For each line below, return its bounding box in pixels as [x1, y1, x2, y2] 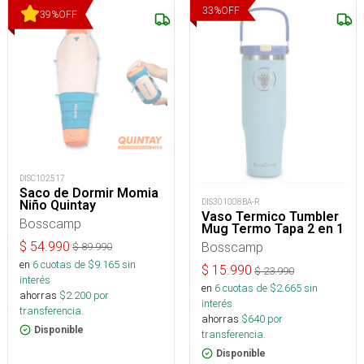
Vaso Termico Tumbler [201, 209, 339, 225]
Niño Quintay [19, 197, 96, 213]
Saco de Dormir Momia [19, 184, 158, 201]
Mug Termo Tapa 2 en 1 [201, 221, 344, 237]
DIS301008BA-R [201, 197, 260, 208]
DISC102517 [19, 172, 65, 184]
